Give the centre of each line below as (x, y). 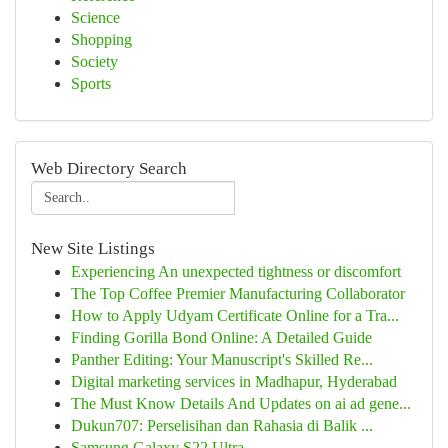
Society (94, 61)
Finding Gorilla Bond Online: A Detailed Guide (221, 337)
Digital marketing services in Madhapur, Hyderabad (234, 381)
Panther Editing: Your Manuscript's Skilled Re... (222, 359)
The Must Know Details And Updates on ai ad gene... (241, 403)
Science (95, 17)
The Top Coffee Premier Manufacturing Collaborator (238, 293)
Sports (91, 83)
